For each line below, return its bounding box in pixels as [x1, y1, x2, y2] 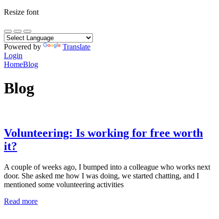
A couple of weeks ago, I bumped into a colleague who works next [4, 162, 210, 171]
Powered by [4, 43, 43, 51]
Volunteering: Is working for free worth [4, 126, 203, 139]
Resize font [4, 8, 39, 16]
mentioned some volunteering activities [4, 180, 124, 189]
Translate [63, 43, 90, 51]
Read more [4, 197, 38, 205]
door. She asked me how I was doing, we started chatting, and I [4, 171, 199, 180]
